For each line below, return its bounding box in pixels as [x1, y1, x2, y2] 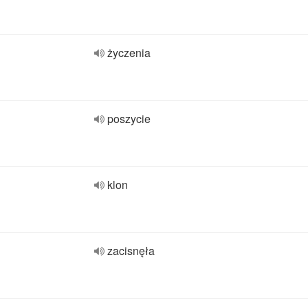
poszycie [107, 111, 151, 126]
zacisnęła [107, 243, 155, 258]
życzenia [107, 45, 151, 60]
